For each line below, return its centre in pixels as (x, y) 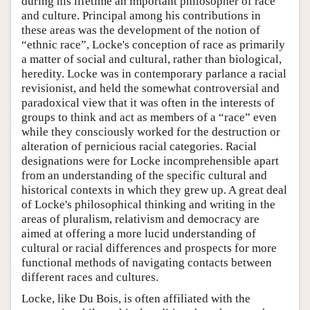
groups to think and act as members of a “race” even (149, 117)
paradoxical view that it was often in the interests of (148, 102)
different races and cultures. (90, 277)
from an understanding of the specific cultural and (144, 175)
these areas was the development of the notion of (141, 30)
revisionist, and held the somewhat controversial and (151, 88)
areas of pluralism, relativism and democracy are (140, 219)
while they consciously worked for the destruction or (151, 131)
